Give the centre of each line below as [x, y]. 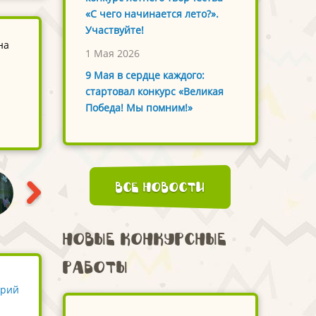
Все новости [160, 187]
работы [95, 267]
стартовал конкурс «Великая [154, 92]
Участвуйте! [114, 30]
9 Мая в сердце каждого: [145, 75]
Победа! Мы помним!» [139, 108]
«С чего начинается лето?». [152, 14]
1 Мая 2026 [112, 54]
